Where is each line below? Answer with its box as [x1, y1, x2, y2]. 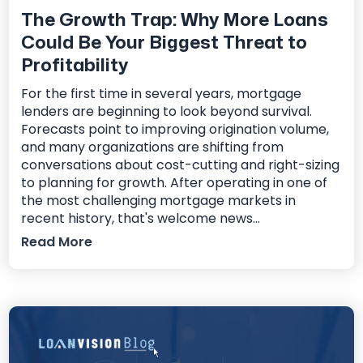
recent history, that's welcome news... [21, 209, 261, 228]
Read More [21, 233, 93, 252]
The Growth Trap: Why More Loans [21, 11, 329, 30]
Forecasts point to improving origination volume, [21, 120, 330, 139]
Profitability [21, 57, 129, 75]
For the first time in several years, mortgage [21, 84, 302, 104]
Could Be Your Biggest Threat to [21, 34, 308, 53]
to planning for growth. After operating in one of [21, 173, 328, 193]
